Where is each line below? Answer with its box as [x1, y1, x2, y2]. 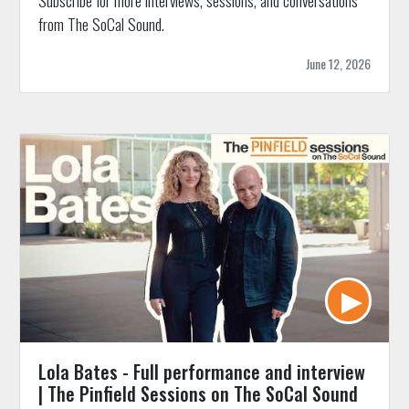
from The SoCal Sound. [37, 12, 164, 37]
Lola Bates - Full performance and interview [37, 357, 365, 385]
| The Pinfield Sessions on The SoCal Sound [37, 379, 358, 407]
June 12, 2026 [306, 54, 372, 74]
